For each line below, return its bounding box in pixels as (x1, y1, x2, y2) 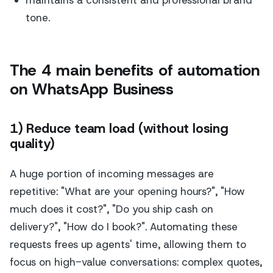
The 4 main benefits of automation (10, 59, 260, 80)
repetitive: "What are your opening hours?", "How (10, 184, 245, 198)
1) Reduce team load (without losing (10, 120, 229, 138)
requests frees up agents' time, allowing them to (10, 237, 246, 251)
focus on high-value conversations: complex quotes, (10, 255, 262, 269)
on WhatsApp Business (10, 78, 174, 99)
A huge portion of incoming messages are (10, 166, 214, 180)
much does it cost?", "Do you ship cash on (10, 202, 213, 216)
